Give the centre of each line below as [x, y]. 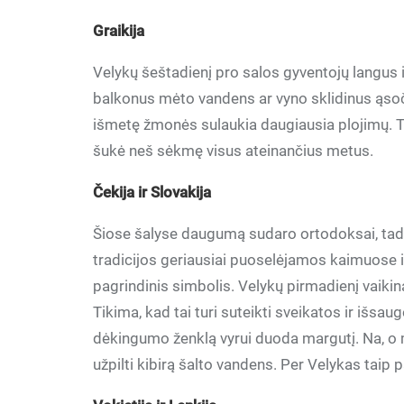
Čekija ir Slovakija [152, 192]
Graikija [119, 31]
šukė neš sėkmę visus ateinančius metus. [234, 151]
